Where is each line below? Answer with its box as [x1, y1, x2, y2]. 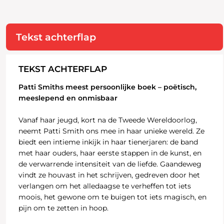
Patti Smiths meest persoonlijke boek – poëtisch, [18, 82, 196, 92]
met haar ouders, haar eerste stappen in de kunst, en [18, 148, 201, 158]
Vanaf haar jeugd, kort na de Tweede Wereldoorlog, [18, 115, 197, 125]
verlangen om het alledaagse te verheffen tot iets [18, 181, 191, 191]
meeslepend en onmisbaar [18, 93, 117, 103]
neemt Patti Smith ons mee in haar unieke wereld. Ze [18, 126, 204, 136]
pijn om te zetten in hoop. [18, 203, 108, 213]
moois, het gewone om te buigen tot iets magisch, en [18, 192, 206, 202]
